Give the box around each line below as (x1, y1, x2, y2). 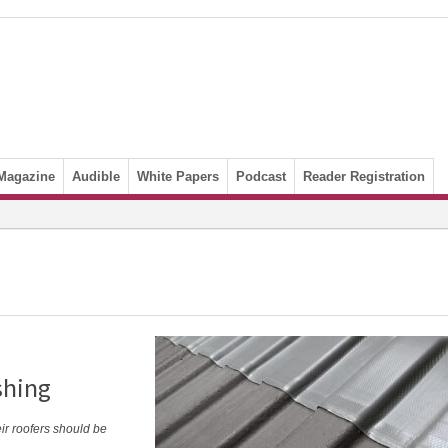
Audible (72, 169, 120, 184)
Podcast (236, 169, 286, 184)
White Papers (137, 169, 219, 184)
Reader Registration (303, 169, 425, 184)
